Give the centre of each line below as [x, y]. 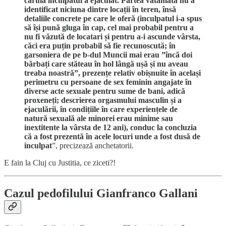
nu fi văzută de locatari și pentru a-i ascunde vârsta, [112, 37]
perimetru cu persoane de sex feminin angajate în [108, 82]
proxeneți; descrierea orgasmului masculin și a [103, 100]
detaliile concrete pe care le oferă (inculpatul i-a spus [113, 19]
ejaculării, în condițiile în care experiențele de [101, 109]
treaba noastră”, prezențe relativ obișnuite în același [112, 73]
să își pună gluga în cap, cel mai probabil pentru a [109, 28]
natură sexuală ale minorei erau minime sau [99, 119]
